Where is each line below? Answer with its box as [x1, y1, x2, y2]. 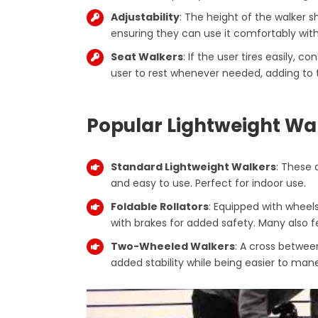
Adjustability [110, 10, 180, 25]
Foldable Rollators [110, 199, 209, 214]
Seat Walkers [110, 50, 183, 65]
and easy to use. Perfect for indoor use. [110, 176, 306, 191]
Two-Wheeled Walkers [110, 238, 235, 253]
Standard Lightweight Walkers [110, 160, 276, 175]
